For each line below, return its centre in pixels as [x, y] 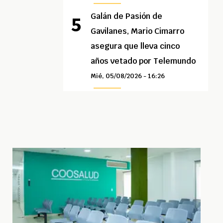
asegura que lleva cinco [135, 46]
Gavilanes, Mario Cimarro [138, 31]
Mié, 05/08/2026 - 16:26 [128, 76]
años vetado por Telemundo [143, 61]
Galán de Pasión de [127, 16]
